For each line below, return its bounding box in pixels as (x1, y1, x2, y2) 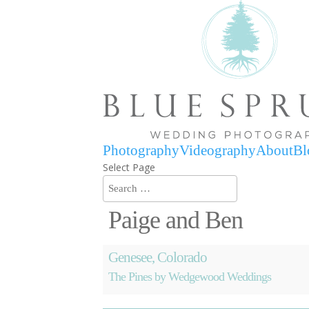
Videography (179, 142, 257, 159)
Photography (103, 142, 180, 159)
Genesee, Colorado (108, 249, 208, 266)
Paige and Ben (108, 206, 243, 234)
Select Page (103, 161, 156, 174)
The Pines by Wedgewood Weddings (108, 270, 272, 283)
